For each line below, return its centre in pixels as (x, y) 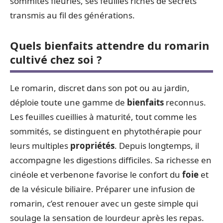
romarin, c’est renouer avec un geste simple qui (104, 203)
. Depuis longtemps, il (157, 145)
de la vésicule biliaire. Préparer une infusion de (103, 189)
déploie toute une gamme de (68, 102)
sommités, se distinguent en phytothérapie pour (106, 131)
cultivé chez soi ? (56, 59)
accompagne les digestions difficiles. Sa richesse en (111, 160)
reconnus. (185, 102)
